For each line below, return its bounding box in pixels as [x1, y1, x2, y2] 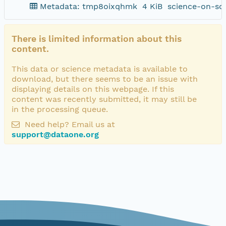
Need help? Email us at [22, 119, 115, 129]
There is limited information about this [12, 33, 182, 44]
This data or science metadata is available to [12, 64, 188, 74]
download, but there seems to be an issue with [12, 74, 198, 84]
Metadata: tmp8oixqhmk [40, 1, 137, 11]
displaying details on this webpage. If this [12, 84, 174, 94]
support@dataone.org [12, 129, 99, 139]
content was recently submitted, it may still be [12, 94, 197, 104]
